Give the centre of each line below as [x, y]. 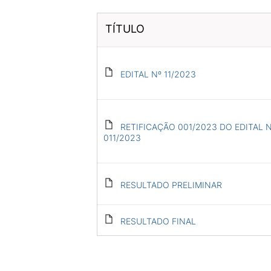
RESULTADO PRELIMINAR [171, 185]
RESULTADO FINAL [158, 221]
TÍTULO [125, 29]
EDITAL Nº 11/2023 [158, 74]
